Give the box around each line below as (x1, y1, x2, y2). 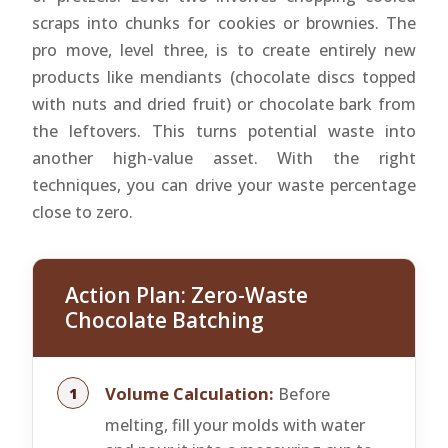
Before (274, 382, 330, 405)
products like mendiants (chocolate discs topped (32, 65, 416, 88)
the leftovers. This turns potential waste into (32, 119, 416, 142)
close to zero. (32, 200, 133, 223)
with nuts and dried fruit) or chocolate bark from (32, 92, 416, 115)
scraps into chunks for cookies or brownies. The (32, 11, 416, 34)
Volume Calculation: (105, 381, 274, 405)
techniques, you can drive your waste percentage (32, 173, 416, 196)
